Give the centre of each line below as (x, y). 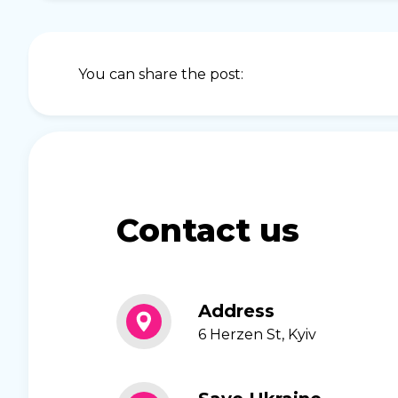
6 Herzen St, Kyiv (257, 334)
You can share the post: (161, 74)
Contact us (208, 231)
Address (236, 311)
